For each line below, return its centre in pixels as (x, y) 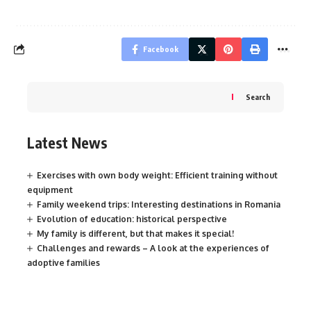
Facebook (161, 49)
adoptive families (64, 263)
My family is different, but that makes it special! (135, 234)
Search (258, 97)
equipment (50, 190)
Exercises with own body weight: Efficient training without (157, 176)
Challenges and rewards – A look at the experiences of (153, 249)
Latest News (67, 142)
